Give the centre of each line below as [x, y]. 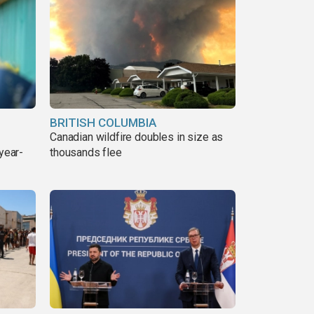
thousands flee [86, 152]
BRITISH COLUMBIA [103, 122]
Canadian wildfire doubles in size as [137, 137]
